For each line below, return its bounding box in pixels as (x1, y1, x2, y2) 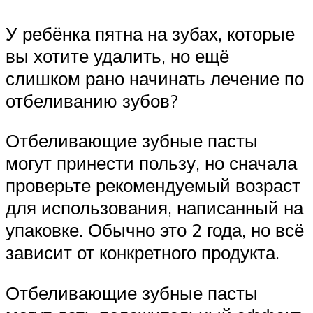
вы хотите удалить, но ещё (6, 44, 229, 67)
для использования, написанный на (6, 196, 303, 219)
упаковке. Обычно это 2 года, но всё (6, 219, 304, 242)
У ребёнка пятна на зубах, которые (6, 22, 295, 45)
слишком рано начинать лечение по (6, 66, 304, 89)
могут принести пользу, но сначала (6, 152, 297, 175)
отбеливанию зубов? (6, 89, 178, 112)
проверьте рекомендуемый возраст (6, 174, 300, 197)
